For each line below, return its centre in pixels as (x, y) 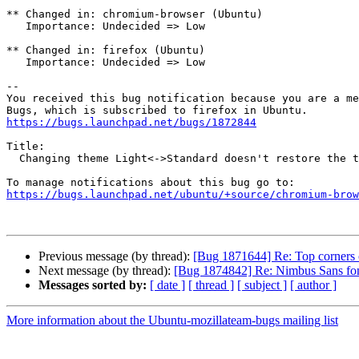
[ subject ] (262, 285)
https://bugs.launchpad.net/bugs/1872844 (131, 123)
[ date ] (167, 285)
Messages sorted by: (93, 285)
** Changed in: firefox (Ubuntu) (106, 50)
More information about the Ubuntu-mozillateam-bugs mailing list (172, 321)
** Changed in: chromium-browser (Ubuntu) (135, 14)
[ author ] (313, 285)
